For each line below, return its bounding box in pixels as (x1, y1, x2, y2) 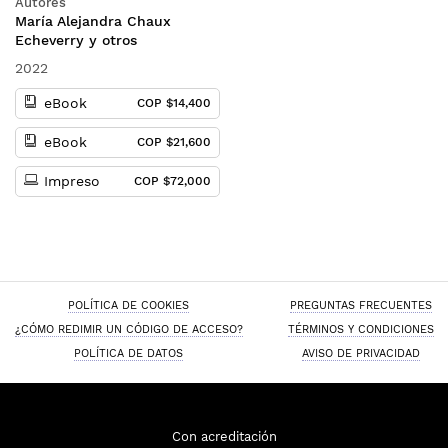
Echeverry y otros (15, 32, 137, 48)
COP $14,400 (136, 96, 211, 110)
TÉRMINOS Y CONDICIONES (287, 322, 434, 336)
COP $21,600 (136, 135, 211, 149)
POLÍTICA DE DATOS (74, 346, 183, 360)
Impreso (44, 173, 100, 189)
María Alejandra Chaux (15, 13, 171, 29)
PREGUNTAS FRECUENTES (289, 298, 432, 312)
